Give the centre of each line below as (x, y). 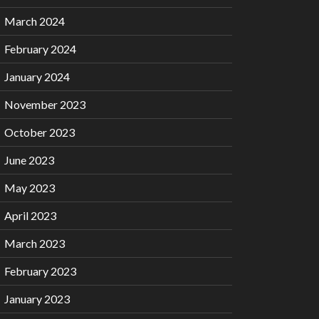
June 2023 (29, 160)
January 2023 (37, 299)
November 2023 (45, 105)
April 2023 (30, 216)
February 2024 (40, 49)
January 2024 (37, 77)
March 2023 (35, 244)
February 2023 (40, 271)
